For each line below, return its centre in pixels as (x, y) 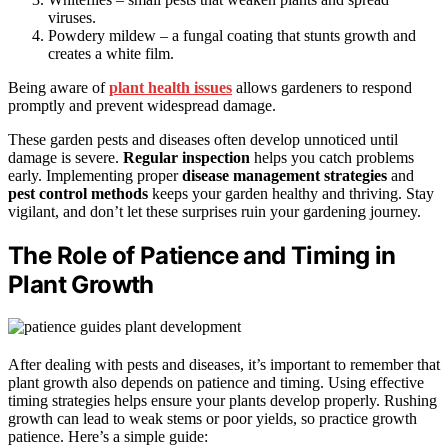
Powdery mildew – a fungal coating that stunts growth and (232, 35)
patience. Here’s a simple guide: (108, 437)
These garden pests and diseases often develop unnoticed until (203, 139)
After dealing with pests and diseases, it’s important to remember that (224, 365)
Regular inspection (186, 157)
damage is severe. (65, 157)
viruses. (72, 17)
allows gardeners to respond (322, 87)
